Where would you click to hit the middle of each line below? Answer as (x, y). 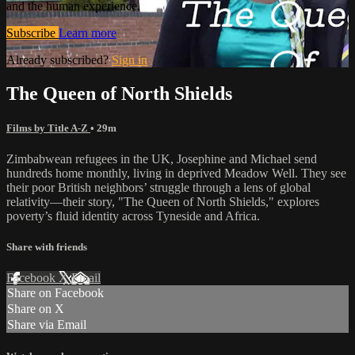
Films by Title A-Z (48, 128)
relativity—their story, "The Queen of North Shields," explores (163, 201)
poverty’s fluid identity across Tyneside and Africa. (133, 216)
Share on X (36, 309)
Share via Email (47, 325)
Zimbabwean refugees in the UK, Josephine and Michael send (162, 158)
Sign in (130, 59)
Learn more (88, 32)
